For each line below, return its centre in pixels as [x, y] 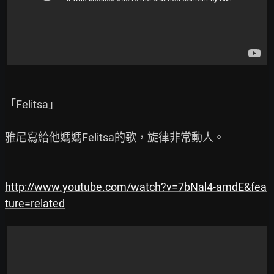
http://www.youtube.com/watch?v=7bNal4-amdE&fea [136, 187]
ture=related [35, 203]
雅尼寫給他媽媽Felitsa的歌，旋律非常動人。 [115, 137]
